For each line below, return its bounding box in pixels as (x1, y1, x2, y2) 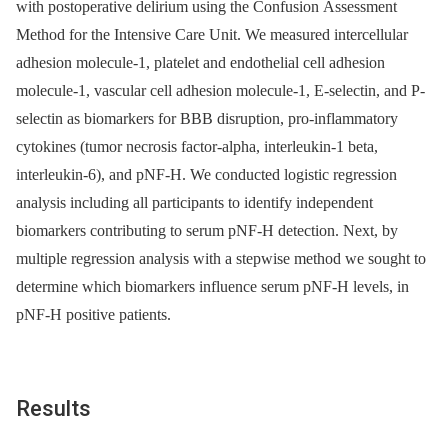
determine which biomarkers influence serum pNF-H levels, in (16, 277, 409, 295)
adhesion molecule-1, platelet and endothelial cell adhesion (16, 53, 385, 71)
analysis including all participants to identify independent (16, 193, 373, 211)
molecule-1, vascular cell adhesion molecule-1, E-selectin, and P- (16, 81, 425, 99)
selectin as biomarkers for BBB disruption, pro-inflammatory (16, 109, 398, 127)
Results (16, 395, 91, 421)
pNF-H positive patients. (16, 305, 171, 323)
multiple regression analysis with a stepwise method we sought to (16, 249, 426, 267)
